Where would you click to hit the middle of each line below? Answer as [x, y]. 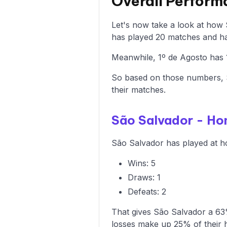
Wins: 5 [142, 163]
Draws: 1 [144, 177]
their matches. [139, 89]
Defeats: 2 [147, 191]
